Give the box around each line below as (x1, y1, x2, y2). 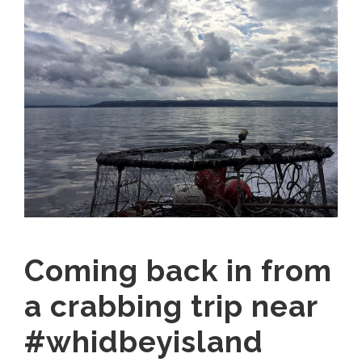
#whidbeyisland (24, 324, 263, 360)
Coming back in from (24, 253, 332, 288)
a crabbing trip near (24, 288, 318, 324)
